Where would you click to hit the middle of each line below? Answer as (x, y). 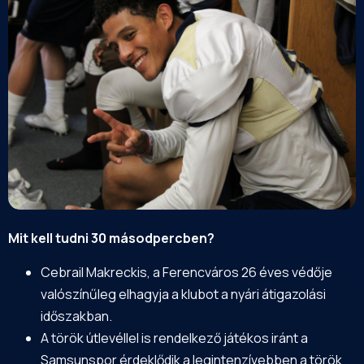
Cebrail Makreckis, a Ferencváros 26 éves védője (186, 272)
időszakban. (76, 316)
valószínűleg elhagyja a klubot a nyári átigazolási (183, 294)
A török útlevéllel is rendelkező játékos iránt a (174, 338)
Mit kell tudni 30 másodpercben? (111, 238)
